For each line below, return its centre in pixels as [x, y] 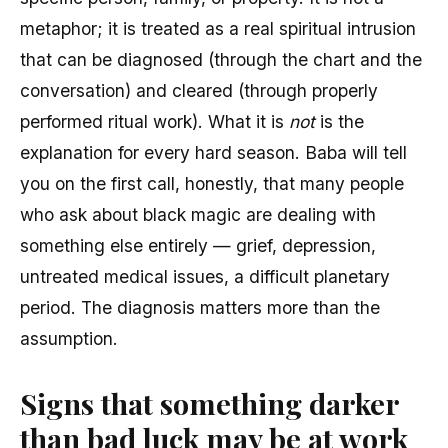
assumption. [69, 338]
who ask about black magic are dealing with [198, 214]
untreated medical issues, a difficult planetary [205, 276]
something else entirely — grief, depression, [198, 245]
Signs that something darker [209, 402]
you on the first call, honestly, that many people [212, 183]
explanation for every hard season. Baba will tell [213, 152]
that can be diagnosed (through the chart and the [221, 59]
